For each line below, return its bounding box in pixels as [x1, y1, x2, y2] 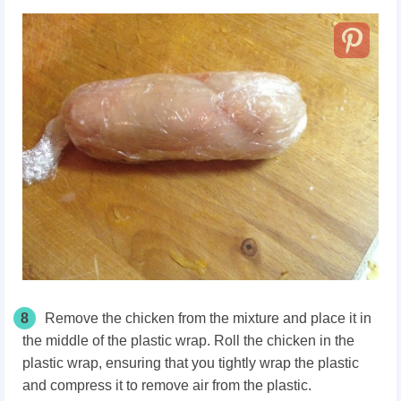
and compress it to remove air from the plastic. [22, 378, 311, 394]
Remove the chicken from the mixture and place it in [45, 311, 371, 327]
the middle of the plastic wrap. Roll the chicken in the [22, 333, 354, 349]
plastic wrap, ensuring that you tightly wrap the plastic [22, 355, 359, 371]
